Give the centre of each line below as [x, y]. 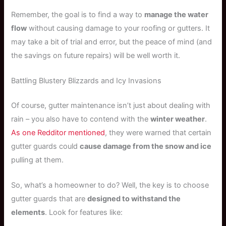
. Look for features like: [84, 213]
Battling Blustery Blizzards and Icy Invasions [87, 81]
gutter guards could [46, 147]
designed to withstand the [134, 199]
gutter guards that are [49, 199]
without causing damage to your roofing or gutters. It [119, 28]
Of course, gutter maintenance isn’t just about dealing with [111, 106]
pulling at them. [38, 160]
